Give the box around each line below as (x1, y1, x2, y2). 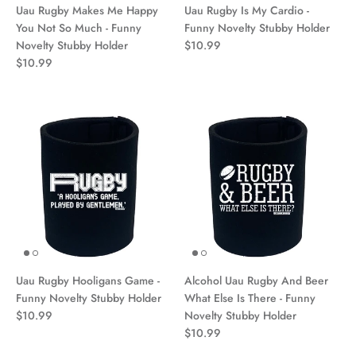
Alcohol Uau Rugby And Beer (184, 272, 328, 288)
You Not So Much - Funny (16, 19, 141, 36)
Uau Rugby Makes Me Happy (16, 2, 158, 18)
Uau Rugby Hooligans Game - (16, 272, 160, 288)
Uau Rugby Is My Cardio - (184, 2, 309, 18)
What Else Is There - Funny (184, 289, 315, 306)
